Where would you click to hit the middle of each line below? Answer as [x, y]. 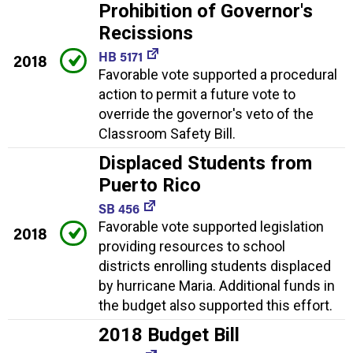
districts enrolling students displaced [215, 266]
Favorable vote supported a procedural [218, 74]
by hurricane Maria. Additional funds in [217, 285]
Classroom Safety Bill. [167, 133]
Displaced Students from [205, 163]
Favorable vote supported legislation [211, 226]
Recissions [146, 33]
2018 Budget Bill [169, 334]
